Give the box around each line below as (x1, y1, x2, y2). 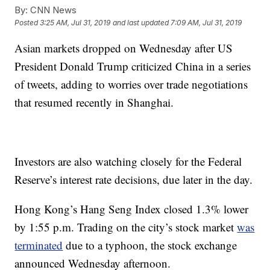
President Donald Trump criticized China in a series (14, 58, 251, 74)
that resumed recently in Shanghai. (14, 95, 174, 110)
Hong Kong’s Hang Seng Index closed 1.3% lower (14, 201, 249, 216)
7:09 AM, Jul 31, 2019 (171, 18, 242, 28)
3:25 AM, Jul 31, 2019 (40, 18, 111, 28)
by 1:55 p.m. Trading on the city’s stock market (14, 219, 234, 234)
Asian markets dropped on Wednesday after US (14, 40, 233, 55)
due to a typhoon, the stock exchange (63, 237, 237, 253)
